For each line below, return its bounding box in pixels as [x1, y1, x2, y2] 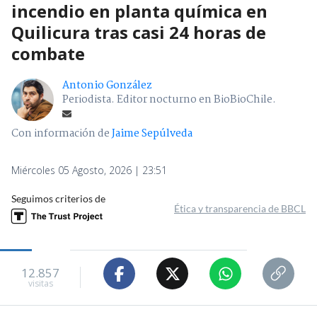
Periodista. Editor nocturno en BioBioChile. [62, 91, 276, 109]
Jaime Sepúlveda [112, 125, 192, 143]
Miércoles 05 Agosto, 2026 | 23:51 [11, 163, 167, 178]
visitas [28, 277, 53, 289]
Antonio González [62, 77, 152, 95]
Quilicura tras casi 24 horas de [11, 21, 266, 45]
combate [11, 42, 85, 66]
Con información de [11, 125, 110, 143]
